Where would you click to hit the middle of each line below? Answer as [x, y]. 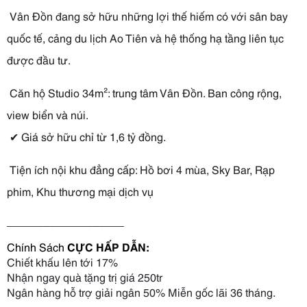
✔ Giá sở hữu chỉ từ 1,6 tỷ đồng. [88, 136]
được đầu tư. [39, 59]
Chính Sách [37, 246]
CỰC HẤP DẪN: [108, 246]
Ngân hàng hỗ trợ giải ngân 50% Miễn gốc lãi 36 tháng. [142, 292]
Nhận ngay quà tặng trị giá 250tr [85, 277]
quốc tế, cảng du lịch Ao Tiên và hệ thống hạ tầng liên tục [145, 37]
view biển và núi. [48, 114]
